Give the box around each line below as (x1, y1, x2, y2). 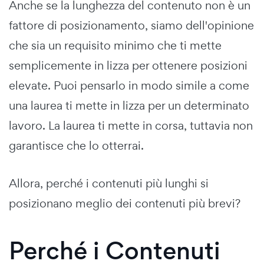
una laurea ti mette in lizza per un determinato (9, 97, 249, 113)
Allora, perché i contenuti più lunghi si (9, 175, 209, 191)
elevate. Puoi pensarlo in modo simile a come (9, 77, 249, 93)
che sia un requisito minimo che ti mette (9, 37, 222, 53)
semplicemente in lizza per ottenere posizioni (9, 57, 247, 73)
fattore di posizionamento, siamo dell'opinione (9, 17, 254, 33)
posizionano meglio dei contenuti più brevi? (9, 195, 240, 211)
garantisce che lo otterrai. (9, 137, 144, 153)
